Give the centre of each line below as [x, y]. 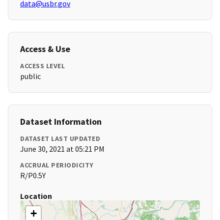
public [30, 76]
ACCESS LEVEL [42, 66]
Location [36, 196]
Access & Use [45, 49]
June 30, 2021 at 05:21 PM [62, 149]
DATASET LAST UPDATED [60, 139]
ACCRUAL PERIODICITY [57, 165]
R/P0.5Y [33, 176]
